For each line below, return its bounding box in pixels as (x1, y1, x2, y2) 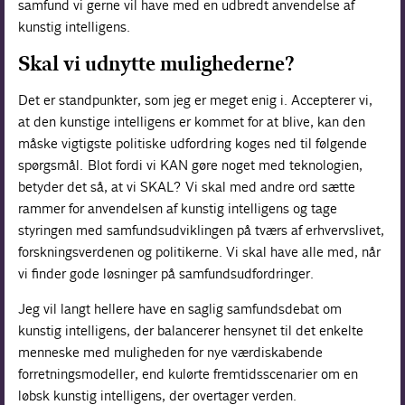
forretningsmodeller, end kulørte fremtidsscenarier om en (18, 365, 359, 382)
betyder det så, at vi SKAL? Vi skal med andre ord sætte (18, 178, 356, 195)
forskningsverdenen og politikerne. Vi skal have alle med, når (18, 243, 381, 260)
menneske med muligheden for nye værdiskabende (18, 344, 324, 361)
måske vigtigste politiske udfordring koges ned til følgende (18, 135, 368, 152)
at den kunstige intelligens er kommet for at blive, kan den (18, 113, 366, 130)
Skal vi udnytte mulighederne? (18, 52, 295, 76)
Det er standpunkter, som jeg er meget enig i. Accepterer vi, (18, 91, 373, 108)
